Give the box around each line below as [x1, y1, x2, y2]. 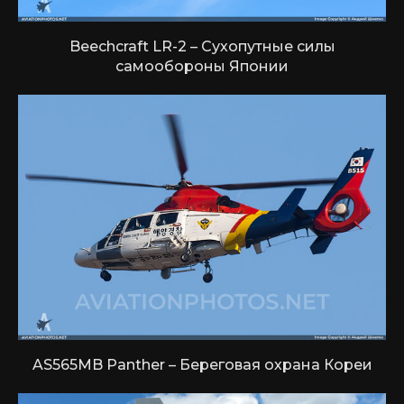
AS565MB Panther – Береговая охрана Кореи [32, 356, 372, 374]
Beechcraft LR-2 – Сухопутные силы [69, 38, 335, 56]
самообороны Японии [115, 58, 289, 76]
